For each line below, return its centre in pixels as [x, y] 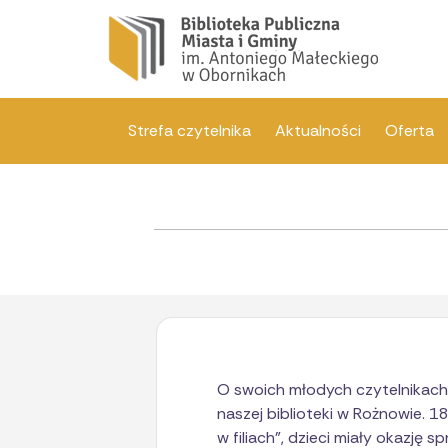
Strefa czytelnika [189, 130]
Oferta [409, 130]
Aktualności [317, 130]
